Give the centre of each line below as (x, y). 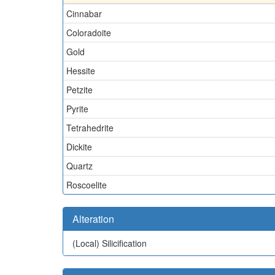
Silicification (124, 243)
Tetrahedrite (90, 127)
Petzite (79, 89)
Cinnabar (84, 13)
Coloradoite (89, 32)
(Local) (87, 243)
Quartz (79, 165)
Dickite (79, 146)
